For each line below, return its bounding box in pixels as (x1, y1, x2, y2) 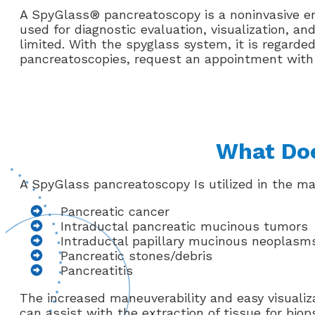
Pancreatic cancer (60, 204, 169, 219)
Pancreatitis (60, 263, 133, 278)
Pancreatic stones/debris (60, 248, 212, 264)
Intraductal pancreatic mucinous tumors (60, 219, 308, 234)
